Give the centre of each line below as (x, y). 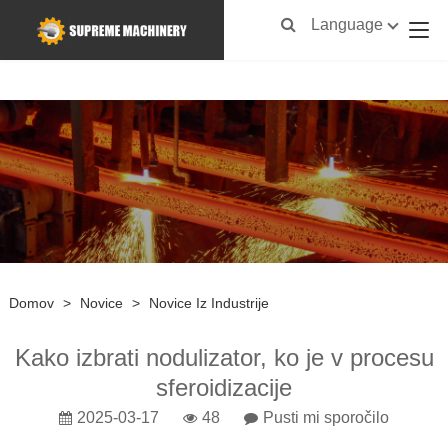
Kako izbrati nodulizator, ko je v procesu (224, 358)
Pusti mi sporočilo (326, 418)
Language (347, 24)
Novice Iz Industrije (208, 303)
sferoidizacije (224, 388)
